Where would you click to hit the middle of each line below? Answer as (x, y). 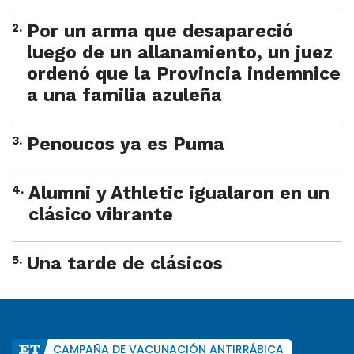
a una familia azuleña (124, 96)
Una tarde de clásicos (125, 264)
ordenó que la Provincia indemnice (184, 74)
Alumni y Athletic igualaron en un (179, 194)
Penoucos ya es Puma (126, 145)
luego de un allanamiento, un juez (180, 53)
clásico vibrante (101, 215)
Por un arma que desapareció (160, 32)
